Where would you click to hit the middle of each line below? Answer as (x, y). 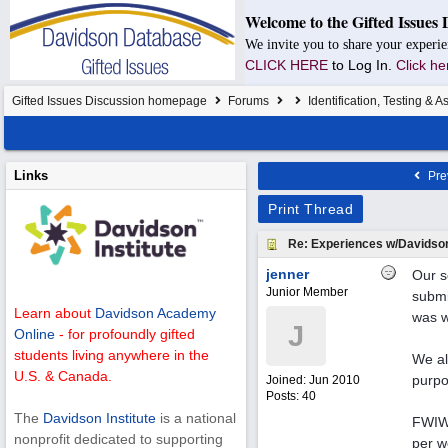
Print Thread (310, 209)
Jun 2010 (334, 380)
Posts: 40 (291, 396)
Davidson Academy (155, 313)
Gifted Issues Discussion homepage (109, 101)
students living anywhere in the (111, 355)
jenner (287, 274)
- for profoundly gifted (125, 334)
